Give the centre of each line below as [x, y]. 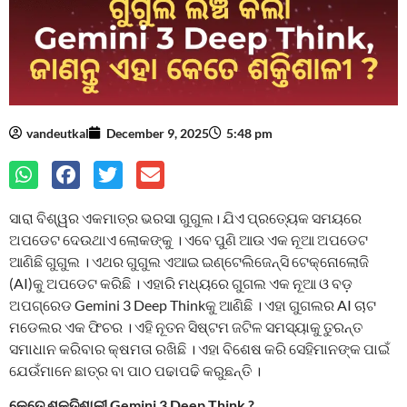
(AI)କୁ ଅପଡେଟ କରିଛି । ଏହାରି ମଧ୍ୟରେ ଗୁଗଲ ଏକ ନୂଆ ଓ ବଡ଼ [181, 283]
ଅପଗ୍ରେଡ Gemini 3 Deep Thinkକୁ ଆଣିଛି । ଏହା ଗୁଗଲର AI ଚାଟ [193, 305]
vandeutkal [58, 133]
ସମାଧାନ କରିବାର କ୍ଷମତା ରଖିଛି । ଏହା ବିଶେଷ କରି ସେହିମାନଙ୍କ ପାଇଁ [199, 348]
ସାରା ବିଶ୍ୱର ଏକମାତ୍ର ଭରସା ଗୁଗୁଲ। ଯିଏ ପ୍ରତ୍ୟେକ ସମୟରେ [185, 218]
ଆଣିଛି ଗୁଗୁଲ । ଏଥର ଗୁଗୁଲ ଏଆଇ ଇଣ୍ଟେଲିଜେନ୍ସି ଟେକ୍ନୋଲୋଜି [189, 261]
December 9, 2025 [158, 133]
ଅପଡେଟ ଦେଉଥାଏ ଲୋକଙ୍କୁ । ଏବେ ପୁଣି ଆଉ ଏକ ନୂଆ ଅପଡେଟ [189, 239]
